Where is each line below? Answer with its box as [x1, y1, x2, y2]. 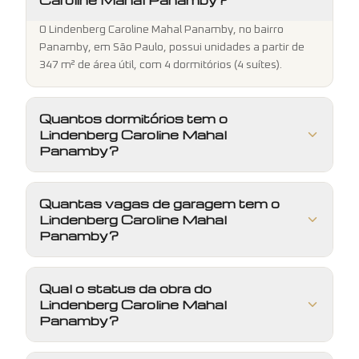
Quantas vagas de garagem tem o [39, 195, 280, 212]
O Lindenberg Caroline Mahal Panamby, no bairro [39, 23, 284, 35]
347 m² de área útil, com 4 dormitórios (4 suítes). [39, 58, 282, 71]
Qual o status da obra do [39, 280, 212, 296]
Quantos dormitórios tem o [39, 110, 228, 127]
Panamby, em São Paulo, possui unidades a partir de [39, 41, 305, 53]
